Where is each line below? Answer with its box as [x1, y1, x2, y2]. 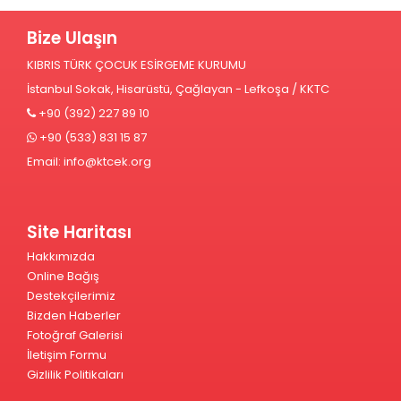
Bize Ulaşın [27, 26, 117, 50]
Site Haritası [27, 220, 132, 244]
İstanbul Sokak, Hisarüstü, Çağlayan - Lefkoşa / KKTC [27, 81, 329, 98]
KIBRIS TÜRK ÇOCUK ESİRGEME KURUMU [27, 56, 246, 73]
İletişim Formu [27, 346, 107, 363]
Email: [27, 153, 64, 170]
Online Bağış [27, 268, 99, 285]
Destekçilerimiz [27, 287, 115, 304]
